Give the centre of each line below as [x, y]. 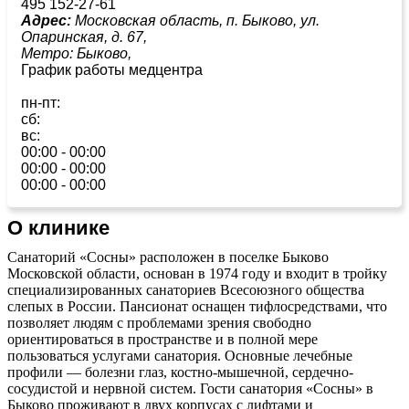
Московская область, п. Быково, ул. [195, 20]
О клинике [58, 227]
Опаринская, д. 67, [84, 37]
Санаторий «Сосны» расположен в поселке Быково [168, 257]
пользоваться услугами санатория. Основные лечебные [180, 355]
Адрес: [46, 20]
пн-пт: [41, 102]
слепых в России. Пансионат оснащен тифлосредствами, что [197, 306]
